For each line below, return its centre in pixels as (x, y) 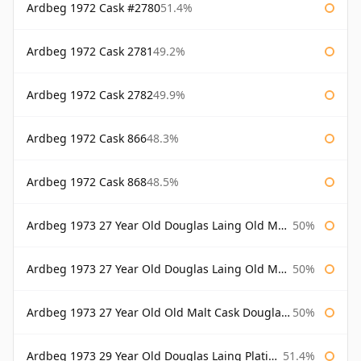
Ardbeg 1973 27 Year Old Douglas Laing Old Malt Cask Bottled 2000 (152, 269)
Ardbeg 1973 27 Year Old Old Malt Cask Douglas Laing (154, 313)
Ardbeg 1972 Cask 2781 (90, 52)
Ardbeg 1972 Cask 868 (87, 182)
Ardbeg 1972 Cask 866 (87, 139)
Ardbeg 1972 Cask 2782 (90, 95)
